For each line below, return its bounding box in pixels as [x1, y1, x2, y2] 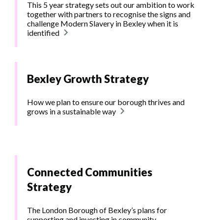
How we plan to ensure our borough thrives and [27, 97, 185, 107]
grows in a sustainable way [27, 107, 116, 116]
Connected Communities [27, 165, 152, 179]
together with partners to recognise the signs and [27, 9, 191, 19]
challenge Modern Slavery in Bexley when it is [27, 19, 178, 28]
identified [27, 28, 59, 38]
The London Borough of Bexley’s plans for [27, 205, 167, 215]
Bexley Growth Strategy [27, 72, 149, 86]
